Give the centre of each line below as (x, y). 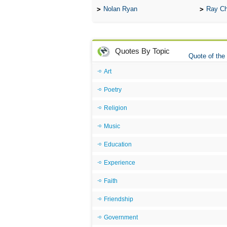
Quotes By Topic (142, 51)
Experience (120, 163)
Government (121, 217)
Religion (116, 108)
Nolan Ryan (120, 9)
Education (118, 144)
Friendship (119, 199)
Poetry (113, 90)
